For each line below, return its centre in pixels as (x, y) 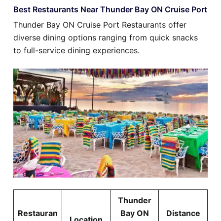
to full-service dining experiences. (76, 50)
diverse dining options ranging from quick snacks (106, 37)
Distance (183, 213)
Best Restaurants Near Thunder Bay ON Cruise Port (110, 9)
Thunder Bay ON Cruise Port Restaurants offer (100, 24)
